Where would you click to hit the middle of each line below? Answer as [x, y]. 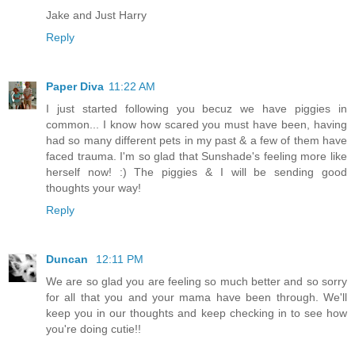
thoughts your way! [94, 188]
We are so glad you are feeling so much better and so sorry [197, 282]
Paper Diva [75, 87]
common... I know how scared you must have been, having [197, 125]
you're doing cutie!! [94, 329]
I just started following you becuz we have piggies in [197, 109]
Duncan [69, 260]
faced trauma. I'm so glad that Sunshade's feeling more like [197, 157]
